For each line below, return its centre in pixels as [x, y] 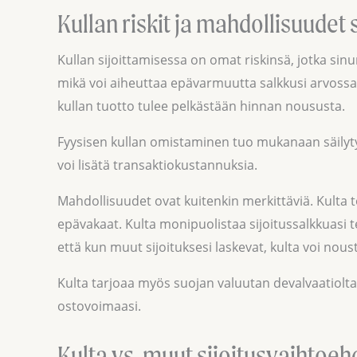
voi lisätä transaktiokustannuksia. [157, 165]
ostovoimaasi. [99, 306]
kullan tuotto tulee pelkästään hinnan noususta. [201, 106]
